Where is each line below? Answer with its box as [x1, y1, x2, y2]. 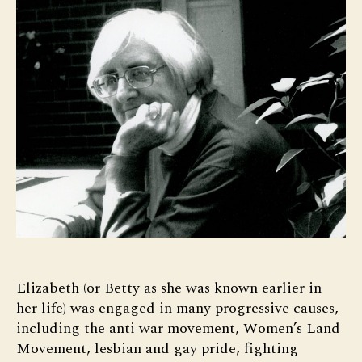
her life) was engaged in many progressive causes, [16, 297, 339, 320]
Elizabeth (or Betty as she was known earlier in [16, 277, 322, 300]
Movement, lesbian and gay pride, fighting [16, 338, 298, 360]
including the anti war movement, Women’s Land [16, 318, 340, 340]
